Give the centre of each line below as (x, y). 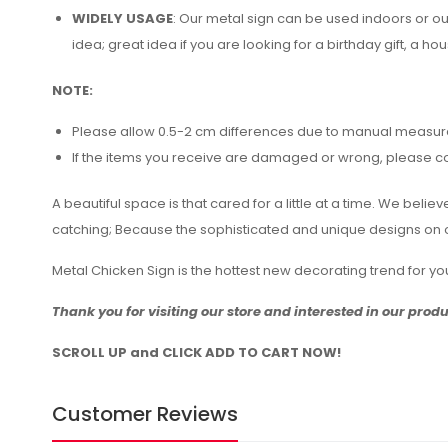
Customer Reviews (145, 414)
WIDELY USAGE (122, 18)
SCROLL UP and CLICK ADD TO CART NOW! (196, 352)
